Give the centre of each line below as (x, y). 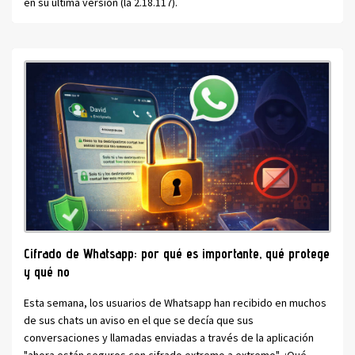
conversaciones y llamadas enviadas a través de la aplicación (169, 337)
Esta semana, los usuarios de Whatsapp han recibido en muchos (175, 302)
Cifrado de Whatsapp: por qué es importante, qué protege (177, 253)
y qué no (47, 271)
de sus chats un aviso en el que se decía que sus (139, 320)
